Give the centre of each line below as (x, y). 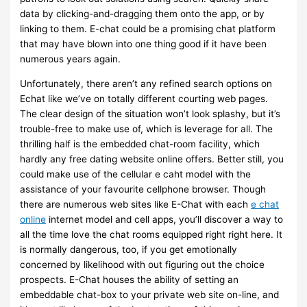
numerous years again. (71, 59)
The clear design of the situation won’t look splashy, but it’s (150, 113)
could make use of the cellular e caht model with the (136, 174)
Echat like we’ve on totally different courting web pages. (144, 98)
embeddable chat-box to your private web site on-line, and (150, 294)
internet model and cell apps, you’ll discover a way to (165, 219)
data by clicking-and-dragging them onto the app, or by (143, 14)
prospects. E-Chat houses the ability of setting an (130, 279)
